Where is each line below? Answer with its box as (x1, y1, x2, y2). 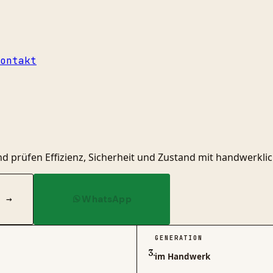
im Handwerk (155, 250, 211, 262)
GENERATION (155, 234, 203, 242)
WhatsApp (82, 193, 132, 205)
